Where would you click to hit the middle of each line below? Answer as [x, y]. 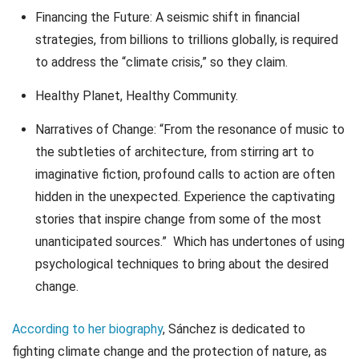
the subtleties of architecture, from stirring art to [174, 151]
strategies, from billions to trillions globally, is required [186, 39]
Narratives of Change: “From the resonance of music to [190, 129]
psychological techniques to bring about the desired [182, 264]
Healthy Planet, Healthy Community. [136, 95]
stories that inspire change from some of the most [178, 219]
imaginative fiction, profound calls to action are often [185, 174]
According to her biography [87, 329]
